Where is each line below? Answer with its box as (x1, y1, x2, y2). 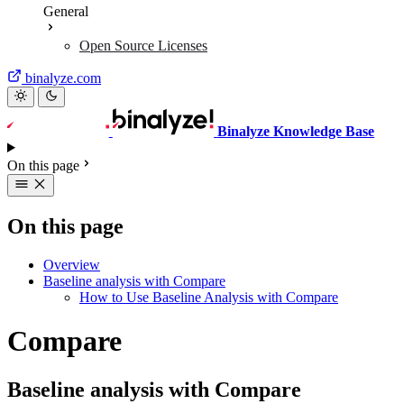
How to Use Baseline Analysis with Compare (79, 289, 338, 305)
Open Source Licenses (79, 38, 207, 53)
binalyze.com (25, 70, 101, 86)
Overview (43, 256, 100, 272)
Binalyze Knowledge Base (217, 124, 375, 139)
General (43, 4, 88, 19)
